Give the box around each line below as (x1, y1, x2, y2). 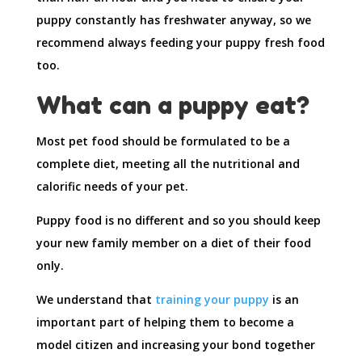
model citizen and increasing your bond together (36, 337, 315, 353)
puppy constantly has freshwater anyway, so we (36, 12, 311, 28)
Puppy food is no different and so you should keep (36, 213, 321, 229)
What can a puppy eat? (36, 90, 309, 120)
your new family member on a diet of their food (36, 235, 311, 251)
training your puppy (154, 292, 269, 308)
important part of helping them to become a (36, 314, 294, 330)
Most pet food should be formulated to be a (36, 133, 290, 149)
